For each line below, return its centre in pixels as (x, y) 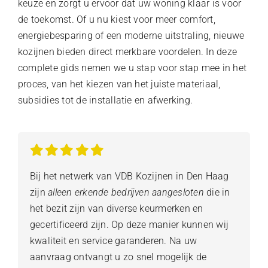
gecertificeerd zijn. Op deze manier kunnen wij (129, 224)
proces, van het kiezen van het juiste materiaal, (119, 84)
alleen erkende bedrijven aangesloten (126, 192)
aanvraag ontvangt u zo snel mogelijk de (118, 257)
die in (217, 192)
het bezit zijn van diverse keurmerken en (116, 208)
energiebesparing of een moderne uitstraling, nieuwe (131, 35)
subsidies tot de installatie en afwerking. (105, 100)
